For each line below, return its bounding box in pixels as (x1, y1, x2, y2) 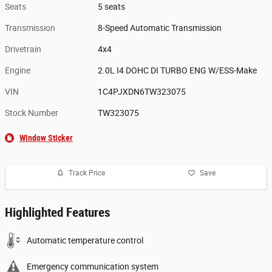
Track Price (69, 168, 105, 177)
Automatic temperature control (27, 236, 143, 246)
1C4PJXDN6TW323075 (98, 87, 186, 97)
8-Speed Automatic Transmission (98, 23, 222, 33)
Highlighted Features (5, 205, 110, 220)
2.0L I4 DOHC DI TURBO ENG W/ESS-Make (98, 66, 257, 76)
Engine (5, 66, 30, 76)
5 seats (98, 2, 126, 12)
